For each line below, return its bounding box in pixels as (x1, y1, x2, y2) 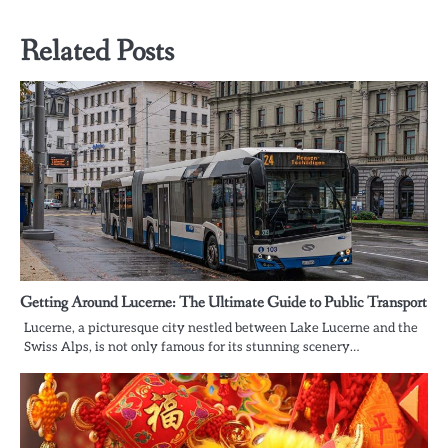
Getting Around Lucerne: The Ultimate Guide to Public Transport (20, 291, 427, 313)
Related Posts (20, 31, 174, 72)
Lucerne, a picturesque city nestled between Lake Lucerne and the (24, 319, 418, 336)
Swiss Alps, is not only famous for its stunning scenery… (24, 338, 359, 355)
